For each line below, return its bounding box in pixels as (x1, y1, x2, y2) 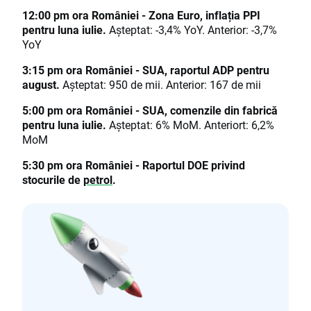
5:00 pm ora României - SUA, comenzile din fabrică (22, 103, 278, 118)
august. (22, 77, 62, 92)
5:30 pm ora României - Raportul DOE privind (22, 158, 245, 173)
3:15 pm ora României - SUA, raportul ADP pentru (22, 62, 269, 78)
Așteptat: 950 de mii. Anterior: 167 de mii (62, 77, 261, 92)
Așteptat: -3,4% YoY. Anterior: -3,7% (109, 22, 277, 37)
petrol (83, 172, 112, 187)
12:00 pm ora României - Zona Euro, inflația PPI (22, 8, 260, 23)
